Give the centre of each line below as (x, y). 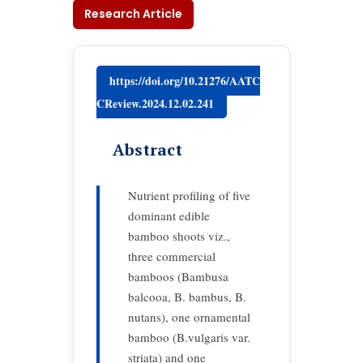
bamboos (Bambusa (178, 276)
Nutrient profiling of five (189, 195)
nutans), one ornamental (189, 317)
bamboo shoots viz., (179, 236)
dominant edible (169, 216)
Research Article (133, 14)
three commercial (172, 256)
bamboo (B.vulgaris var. (189, 337)
